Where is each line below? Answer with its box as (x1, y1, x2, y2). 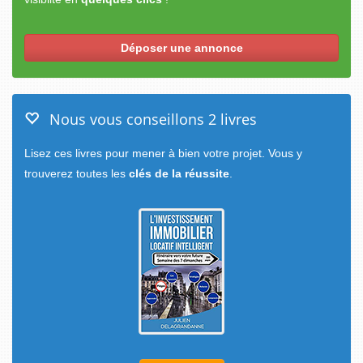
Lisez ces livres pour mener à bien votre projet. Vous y (24, 147, 302, 160)
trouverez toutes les (24, 167, 129, 180)
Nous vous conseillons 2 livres (41, 109, 257, 129)
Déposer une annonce (120, 41, 243, 54)
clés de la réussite (129, 167, 229, 180)
